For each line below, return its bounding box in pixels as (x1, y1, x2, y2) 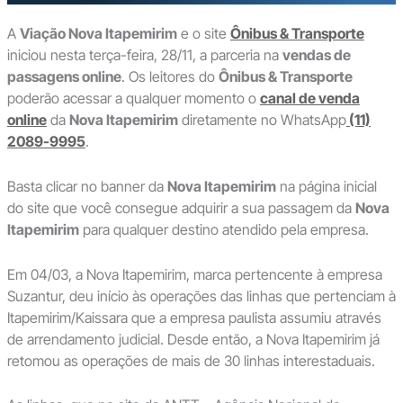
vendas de (282, 46, 351, 65)
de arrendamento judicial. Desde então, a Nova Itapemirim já (6, 329, 380, 348)
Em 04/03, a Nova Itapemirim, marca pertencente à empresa (6, 264, 382, 283)
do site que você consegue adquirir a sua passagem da (6, 198, 355, 217)
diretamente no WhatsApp (177, 111, 346, 130)
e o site (176, 24, 230, 43)
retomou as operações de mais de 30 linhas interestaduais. (6, 351, 390, 370)
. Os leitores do (121, 67, 219, 86)
